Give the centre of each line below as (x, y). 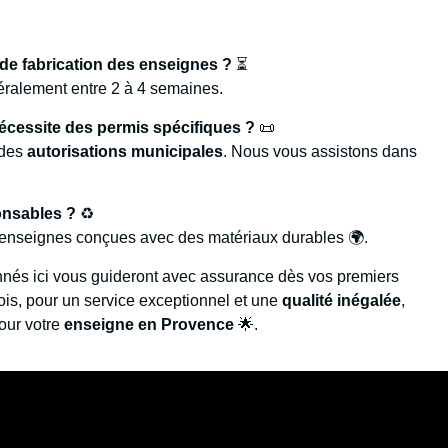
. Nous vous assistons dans (320, 151)
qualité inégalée (342, 300)
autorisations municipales (125, 151)
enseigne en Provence (149, 324)
